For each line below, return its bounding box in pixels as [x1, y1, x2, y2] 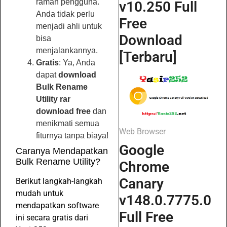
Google [119, 141, 164, 159]
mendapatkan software [16, 201, 99, 211]
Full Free [119, 208, 173, 225]
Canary [119, 175, 164, 192]
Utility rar [36, 95, 70, 104]
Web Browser [119, 126, 166, 136]
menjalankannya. [36, 46, 98, 55]
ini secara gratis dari [16, 213, 88, 223]
